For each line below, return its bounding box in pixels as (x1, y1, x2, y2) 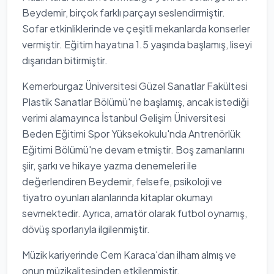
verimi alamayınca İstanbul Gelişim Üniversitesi (22, 111, 226, 124)
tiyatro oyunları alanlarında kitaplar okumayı (22, 191, 213, 204)
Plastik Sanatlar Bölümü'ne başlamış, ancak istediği (22, 95, 249, 108)
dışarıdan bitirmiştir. (22, 54, 108, 67)
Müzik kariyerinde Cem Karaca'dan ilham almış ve (22, 248, 236, 261)
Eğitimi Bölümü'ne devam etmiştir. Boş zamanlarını (22, 143, 245, 156)
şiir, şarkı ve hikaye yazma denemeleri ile (22, 159, 197, 172)
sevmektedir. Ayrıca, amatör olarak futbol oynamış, (22, 207, 247, 220)
